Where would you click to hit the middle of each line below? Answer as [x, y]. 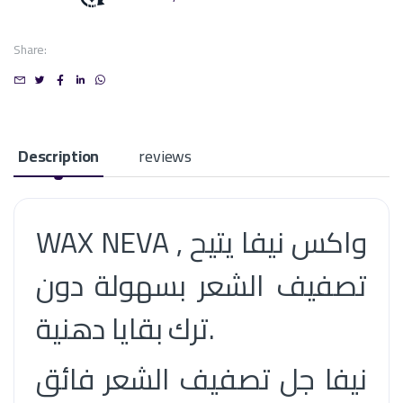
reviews [166, 156]
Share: [31, 50]
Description [58, 156]
